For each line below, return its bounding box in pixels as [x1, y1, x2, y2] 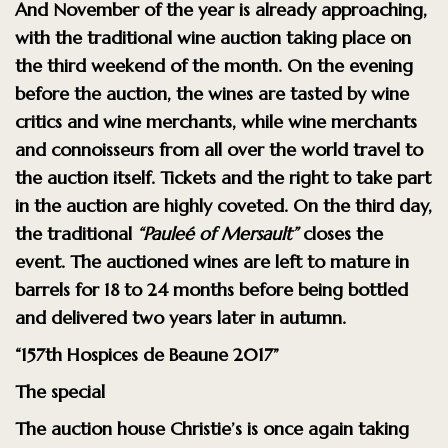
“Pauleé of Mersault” [137, 221, 298, 245]
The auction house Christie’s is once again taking [15, 416, 409, 440]
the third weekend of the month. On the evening [15, 53, 413, 77]
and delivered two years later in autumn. [15, 305, 346, 329]
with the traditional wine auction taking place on [15, 25, 411, 49]
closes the [298, 221, 383, 245]
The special [15, 379, 105, 403]
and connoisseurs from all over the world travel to [15, 137, 423, 161]
